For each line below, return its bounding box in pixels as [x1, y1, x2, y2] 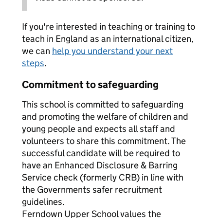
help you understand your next [52, 45, 173, 56]
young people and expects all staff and [22, 123, 175, 134]
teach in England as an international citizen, [22, 33, 194, 44]
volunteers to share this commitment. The [22, 135, 186, 146]
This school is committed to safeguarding [22, 99, 183, 110]
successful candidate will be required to [22, 147, 180, 159]
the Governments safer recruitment [22, 184, 162, 195]
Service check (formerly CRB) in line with [22, 172, 183, 183]
